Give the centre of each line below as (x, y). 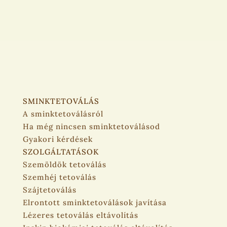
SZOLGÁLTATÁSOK (61, 152)
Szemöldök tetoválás (64, 165)
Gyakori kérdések (58, 139)
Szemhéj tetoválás (59, 177)
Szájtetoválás (49, 190)
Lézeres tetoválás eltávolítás (80, 215)
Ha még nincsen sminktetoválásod (91, 127)
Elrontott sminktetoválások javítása (94, 203)
